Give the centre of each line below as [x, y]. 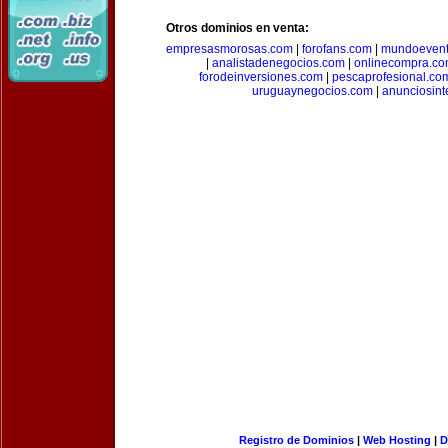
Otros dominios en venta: [237, 28]
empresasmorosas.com [229, 49]
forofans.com [337, 49]
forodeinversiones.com [261, 77]
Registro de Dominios [296, 440]
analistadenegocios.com [278, 63]
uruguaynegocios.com [312, 91]
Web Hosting [396, 440]
